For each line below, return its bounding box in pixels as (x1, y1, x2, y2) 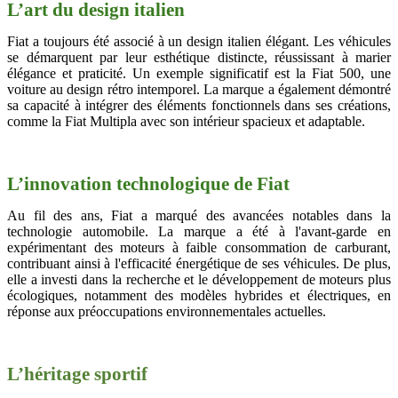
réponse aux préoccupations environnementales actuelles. (7, 303, 326, 319)
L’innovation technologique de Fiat (7, 172, 290, 195)
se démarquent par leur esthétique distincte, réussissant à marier (7, 49, 391, 65)
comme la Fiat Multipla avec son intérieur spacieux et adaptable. (7, 113, 365, 129)
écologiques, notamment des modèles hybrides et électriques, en (7, 287, 391, 303)
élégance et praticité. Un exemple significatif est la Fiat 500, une (7, 65, 391, 81)
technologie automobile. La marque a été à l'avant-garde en (7, 223, 391, 239)
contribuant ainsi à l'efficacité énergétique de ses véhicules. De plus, (7, 255, 391, 271)
